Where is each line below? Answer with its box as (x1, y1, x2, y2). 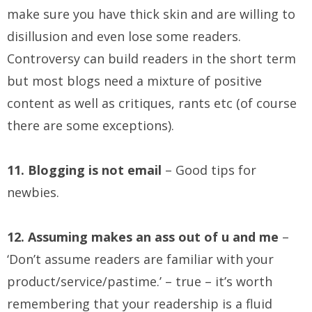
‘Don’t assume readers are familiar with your (7, 251, 274, 268)
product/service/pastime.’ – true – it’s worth (7, 273, 272, 290)
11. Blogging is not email (7, 162, 165, 179)
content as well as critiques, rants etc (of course (7, 95, 297, 112)
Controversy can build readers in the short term (7, 50, 296, 68)
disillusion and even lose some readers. (7, 28, 241, 45)
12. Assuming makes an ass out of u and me (7, 228, 282, 246)
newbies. (7, 184, 59, 201)
